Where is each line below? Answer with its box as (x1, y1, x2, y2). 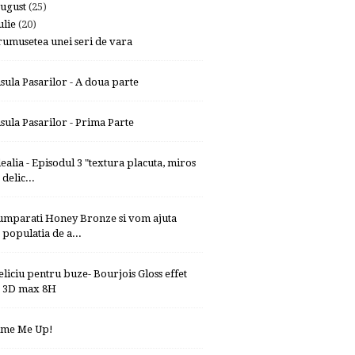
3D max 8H (2, 283, 57, 296)
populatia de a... (2, 227, 82, 240)
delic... (2, 172, 36, 185)
